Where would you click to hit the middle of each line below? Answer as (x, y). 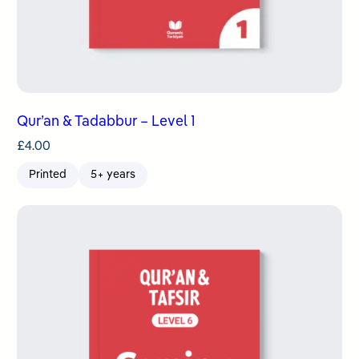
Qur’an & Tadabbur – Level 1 (106, 121)
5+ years (113, 174)
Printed (48, 174)
